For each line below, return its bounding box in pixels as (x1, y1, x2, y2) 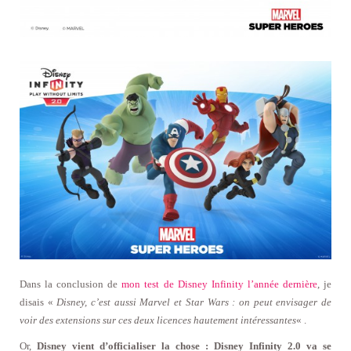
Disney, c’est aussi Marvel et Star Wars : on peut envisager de (56, 296, 332, 309)
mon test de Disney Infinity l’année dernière (121, 278, 317, 291)
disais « (20, 296, 57, 309)
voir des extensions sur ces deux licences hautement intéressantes (20, 314, 296, 327)
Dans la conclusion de (20, 278, 122, 291)
